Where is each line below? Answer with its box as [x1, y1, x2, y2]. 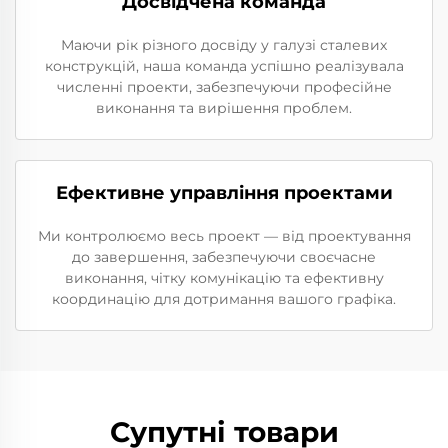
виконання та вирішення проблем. [96, 99, 352, 118]
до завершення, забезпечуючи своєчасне [72, 248, 376, 267]
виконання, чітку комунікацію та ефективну [64, 269, 384, 288]
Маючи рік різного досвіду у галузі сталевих [61, 36, 387, 55]
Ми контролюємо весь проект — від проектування [37, 227, 411, 246]
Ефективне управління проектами [55, 182, 393, 205]
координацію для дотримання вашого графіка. [52, 290, 396, 309]
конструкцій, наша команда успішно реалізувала [44, 57, 404, 76]
